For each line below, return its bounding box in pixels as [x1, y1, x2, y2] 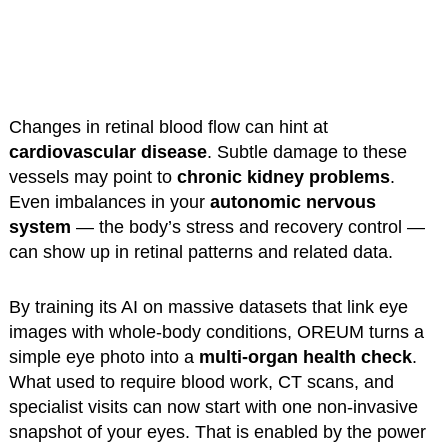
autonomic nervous [209, 191, 376, 212]
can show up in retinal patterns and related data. [8, 241, 393, 262]
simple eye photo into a [8, 346, 199, 367]
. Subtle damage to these [206, 141, 407, 162]
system [8, 216, 71, 237]
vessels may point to [8, 166, 177, 187]
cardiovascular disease [8, 141, 207, 162]
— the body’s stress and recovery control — [70, 216, 425, 237]
